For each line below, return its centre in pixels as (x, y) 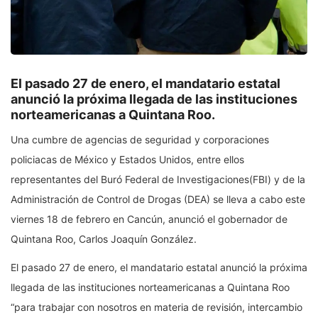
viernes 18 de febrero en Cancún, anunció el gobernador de (149, 219)
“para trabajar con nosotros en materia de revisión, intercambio (157, 307)
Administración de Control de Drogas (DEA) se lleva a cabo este (158, 199)
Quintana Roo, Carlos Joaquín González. (104, 239)
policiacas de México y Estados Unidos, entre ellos (127, 160)
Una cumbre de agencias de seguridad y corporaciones (140, 140)
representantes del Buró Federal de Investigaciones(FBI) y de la (158, 180)
